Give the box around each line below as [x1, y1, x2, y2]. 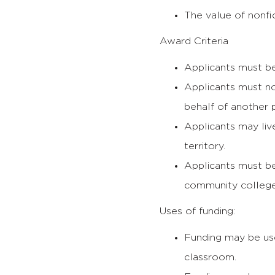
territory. [184, 141, 226, 151]
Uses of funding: [160, 206, 236, 216]
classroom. [184, 252, 237, 262]
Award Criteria [160, 36, 229, 46]
